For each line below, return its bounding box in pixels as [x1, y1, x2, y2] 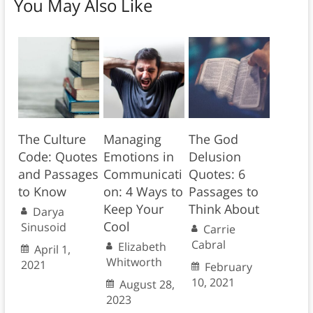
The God [188, 131, 238, 148]
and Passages [17, 166, 99, 183]
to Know [17, 183, 66, 201]
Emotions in [103, 148, 174, 166]
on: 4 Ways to [103, 183, 183, 201]
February [204, 259, 252, 275]
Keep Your [103, 201, 163, 218]
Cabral [191, 237, 226, 253]
